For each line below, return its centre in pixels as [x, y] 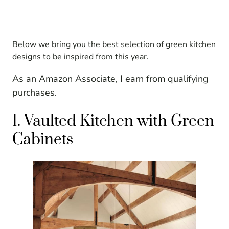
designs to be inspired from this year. [81, 57]
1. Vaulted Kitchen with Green [113, 121]
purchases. [35, 93]
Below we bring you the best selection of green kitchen [114, 45]
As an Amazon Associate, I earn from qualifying [110, 79]
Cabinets [43, 139]
